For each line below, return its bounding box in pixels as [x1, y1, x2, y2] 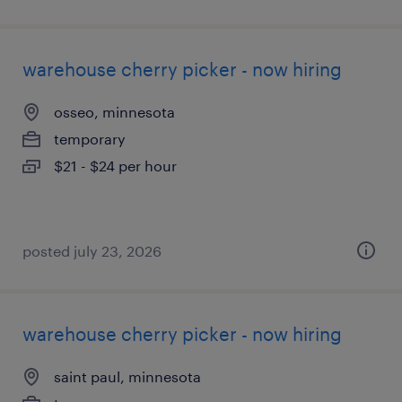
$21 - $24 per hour [54, 157, 177, 174]
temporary [54, 130, 126, 147]
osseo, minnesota [54, 103, 175, 120]
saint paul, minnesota [54, 368, 201, 385]
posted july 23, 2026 [22, 242, 162, 259]
